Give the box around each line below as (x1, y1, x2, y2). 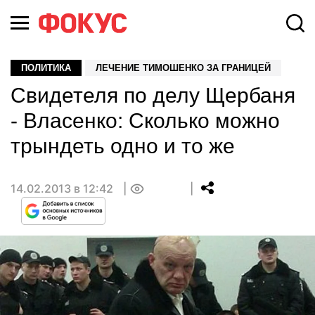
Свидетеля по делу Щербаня (11, 84, 295, 107)
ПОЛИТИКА (21, 63, 71, 73)
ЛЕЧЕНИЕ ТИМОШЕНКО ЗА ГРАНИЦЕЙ (96, 63, 271, 73)
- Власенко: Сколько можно (11, 109, 280, 132)
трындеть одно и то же (11, 134, 235, 157)
